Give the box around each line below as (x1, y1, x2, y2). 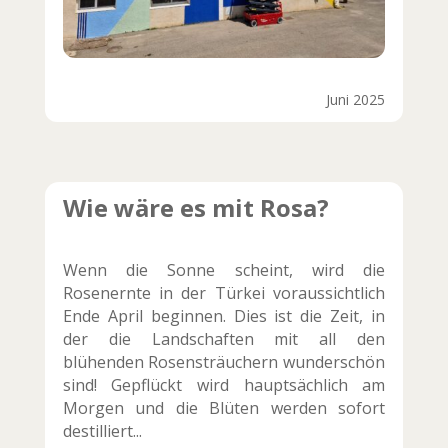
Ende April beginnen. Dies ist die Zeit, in (62, 304, 386, 327)
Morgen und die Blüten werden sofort (62, 396, 386, 419)
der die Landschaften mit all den (62, 327, 386, 350)
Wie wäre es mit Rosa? (62, 191, 329, 224)
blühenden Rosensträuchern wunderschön (62, 350, 386, 373)
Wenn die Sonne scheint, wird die (62, 258, 386, 281)
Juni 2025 (326, 90, 386, 109)
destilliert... (62, 419, 142, 442)
